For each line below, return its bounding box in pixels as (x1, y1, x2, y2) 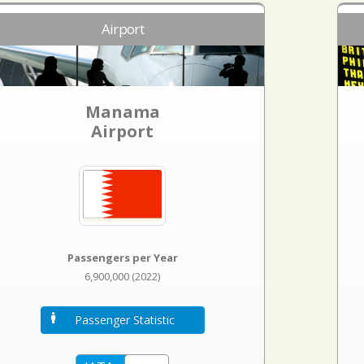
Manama (84, 101, 160, 123)
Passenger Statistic (74, 312, 175, 328)
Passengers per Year (67, 250, 178, 266)
